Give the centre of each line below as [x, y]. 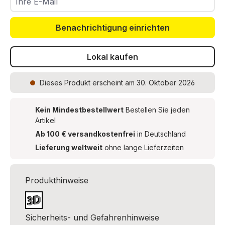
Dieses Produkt [65, 83]
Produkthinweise [57, 180]
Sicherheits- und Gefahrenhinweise [92, 217]
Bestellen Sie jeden [157, 110]
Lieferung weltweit [69, 147]
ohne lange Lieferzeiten [143, 147]
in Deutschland [160, 134]
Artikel [45, 120]
